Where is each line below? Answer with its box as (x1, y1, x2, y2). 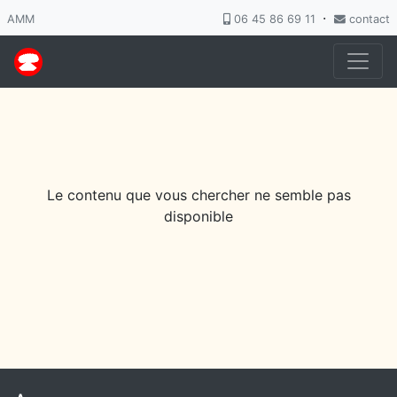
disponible (164, 207, 233, 225)
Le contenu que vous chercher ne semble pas (46, 186, 351, 204)
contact (346, 12, 390, 26)
